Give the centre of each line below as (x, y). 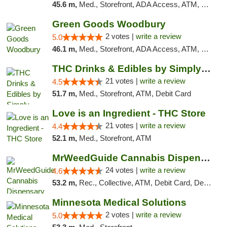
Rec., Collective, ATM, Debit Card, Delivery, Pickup (141, 183)
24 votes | (122, 170)
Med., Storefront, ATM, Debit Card (135, 93)
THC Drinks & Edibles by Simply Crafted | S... (206, 69)
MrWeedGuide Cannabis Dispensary (205, 158)
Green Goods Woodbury (109, 24)
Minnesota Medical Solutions (119, 202)
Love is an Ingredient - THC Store (129, 113)
